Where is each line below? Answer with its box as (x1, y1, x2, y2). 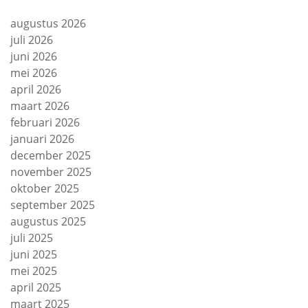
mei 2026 (10, 65, 57, 80)
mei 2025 (10, 263, 57, 278)
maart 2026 (10, 98, 69, 113)
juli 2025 (10, 230, 53, 245)
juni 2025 (10, 247, 57, 262)
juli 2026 (10, 32, 53, 47)
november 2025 (10, 164, 91, 179)
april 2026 (10, 82, 61, 97)
